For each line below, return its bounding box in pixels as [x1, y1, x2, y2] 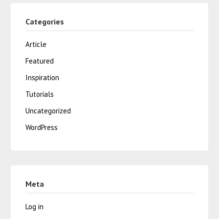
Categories [25, 17, 65, 27]
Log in [25, 202, 44, 212]
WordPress [25, 123, 58, 132]
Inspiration [25, 73, 60, 83]
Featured [25, 56, 54, 66]
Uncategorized [25, 106, 71, 116]
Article [25, 40, 47, 49]
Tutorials [25, 89, 54, 99]
